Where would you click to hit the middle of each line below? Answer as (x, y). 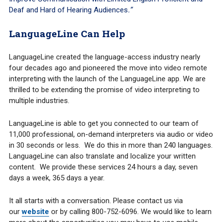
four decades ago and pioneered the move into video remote (108, 68)
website (35, 212)
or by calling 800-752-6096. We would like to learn (130, 212)
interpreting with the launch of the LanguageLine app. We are (107, 79)
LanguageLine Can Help (67, 34)
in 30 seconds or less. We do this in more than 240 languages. (111, 145)
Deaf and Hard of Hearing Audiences (68, 10)
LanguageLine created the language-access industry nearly (104, 57)
